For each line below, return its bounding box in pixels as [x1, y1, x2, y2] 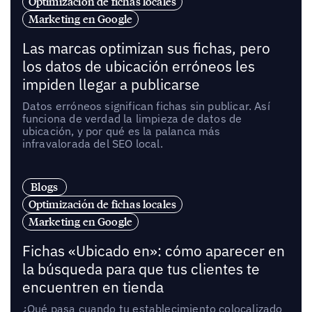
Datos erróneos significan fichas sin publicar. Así [22, 99, 270, 114]
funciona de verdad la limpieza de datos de [22, 111, 242, 126]
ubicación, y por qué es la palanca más [22, 124, 221, 139]
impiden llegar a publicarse [22, 75, 200, 95]
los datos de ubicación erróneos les [22, 57, 255, 77]
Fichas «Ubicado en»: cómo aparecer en [22, 242, 285, 261]
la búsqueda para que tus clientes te [22, 260, 260, 279]
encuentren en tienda [22, 278, 164, 297]
